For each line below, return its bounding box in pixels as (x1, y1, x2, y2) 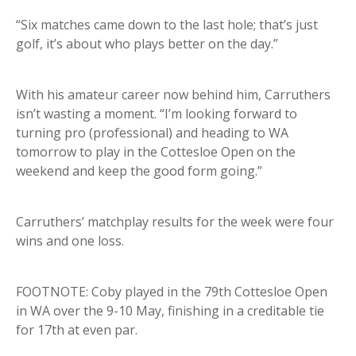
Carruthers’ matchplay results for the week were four (16, 213, 334, 231)
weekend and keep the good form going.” (16, 162, 262, 180)
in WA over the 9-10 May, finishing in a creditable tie (16, 302, 324, 320)
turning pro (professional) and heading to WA (16, 124, 288, 142)
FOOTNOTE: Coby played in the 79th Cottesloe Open (16, 283, 327, 301)
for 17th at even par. (16, 321, 137, 339)
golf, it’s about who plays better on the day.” (16, 35, 278, 53)
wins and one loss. (16, 232, 124, 250)
